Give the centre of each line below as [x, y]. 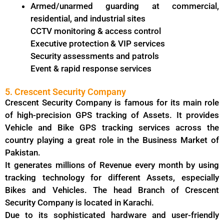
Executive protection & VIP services [98, 43]
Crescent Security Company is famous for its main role [112, 103]
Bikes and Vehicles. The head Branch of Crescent [112, 190]
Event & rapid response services [91, 68]
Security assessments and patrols [95, 56]
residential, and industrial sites [88, 18]
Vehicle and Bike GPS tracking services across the [112, 128]
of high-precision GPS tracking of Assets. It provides [112, 115]
